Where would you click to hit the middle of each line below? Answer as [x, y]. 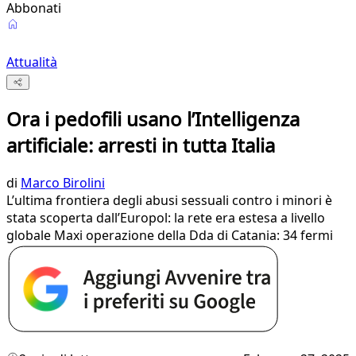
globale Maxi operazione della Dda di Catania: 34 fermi [170, 236]
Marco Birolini [63, 183]
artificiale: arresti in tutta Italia [141, 145]
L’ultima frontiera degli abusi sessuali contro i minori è [169, 201]
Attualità [32, 62]
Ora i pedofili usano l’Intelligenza [153, 119]
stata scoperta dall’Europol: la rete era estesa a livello [166, 218]
